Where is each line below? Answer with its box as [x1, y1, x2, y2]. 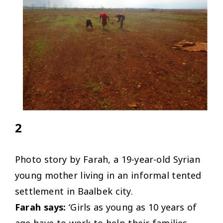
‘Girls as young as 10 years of [66, 201, 197, 213]
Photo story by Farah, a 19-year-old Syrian [15, 153, 200, 165]
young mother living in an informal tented [15, 169, 202, 181]
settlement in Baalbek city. [15, 185, 133, 197]
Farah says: [15, 201, 66, 213]
